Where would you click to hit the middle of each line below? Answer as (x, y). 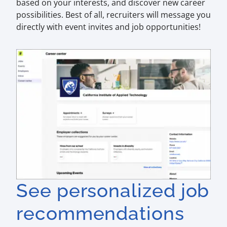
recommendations (100, 214)
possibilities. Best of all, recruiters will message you (113, 15)
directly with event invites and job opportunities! (108, 27)
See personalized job (113, 191)
